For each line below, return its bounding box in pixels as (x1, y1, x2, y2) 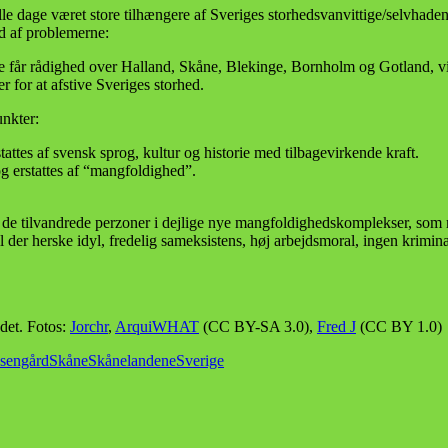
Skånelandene (88, 352, 176, 370)
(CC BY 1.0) (356, 318, 442, 336)
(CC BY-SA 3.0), (199, 318, 317, 336)
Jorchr (70, 318, 108, 336)
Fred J (317, 318, 356, 336)
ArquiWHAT (115, 318, 199, 336)
